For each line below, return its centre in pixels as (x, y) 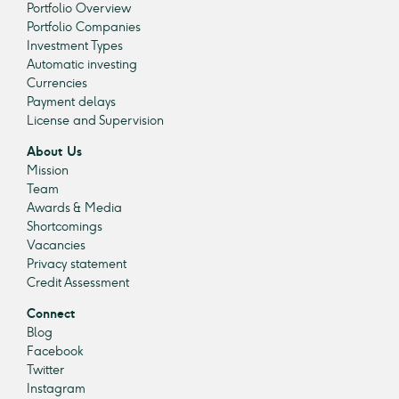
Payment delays (71, 102)
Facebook (55, 352)
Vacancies (56, 246)
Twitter (45, 370)
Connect (51, 314)
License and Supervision (95, 121)
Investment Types (75, 46)
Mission (48, 171)
